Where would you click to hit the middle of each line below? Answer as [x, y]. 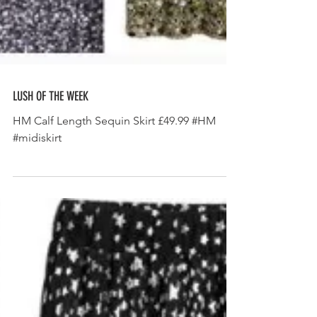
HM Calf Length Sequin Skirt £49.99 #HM [114, 223]
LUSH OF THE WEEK [51, 198]
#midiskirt [37, 240]
